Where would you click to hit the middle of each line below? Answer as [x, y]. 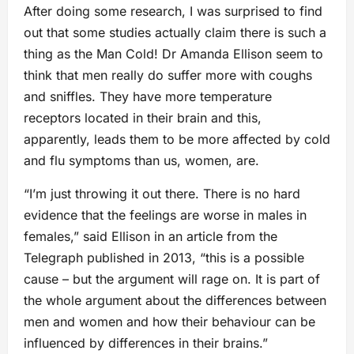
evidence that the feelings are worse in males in [165, 215]
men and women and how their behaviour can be [169, 322]
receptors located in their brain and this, [143, 118]
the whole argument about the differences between [175, 301]
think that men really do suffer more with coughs [168, 75]
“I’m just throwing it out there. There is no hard [162, 194]
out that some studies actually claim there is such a [175, 33]
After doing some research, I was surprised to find [173, 11]
